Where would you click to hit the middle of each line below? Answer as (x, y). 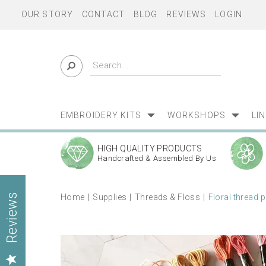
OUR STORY (47, 14)
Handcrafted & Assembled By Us (157, 158)
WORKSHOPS (196, 115)
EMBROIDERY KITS (101, 115)
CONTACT (103, 14)
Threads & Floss (167, 197)
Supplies (110, 197)
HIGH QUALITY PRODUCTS (150, 148)
